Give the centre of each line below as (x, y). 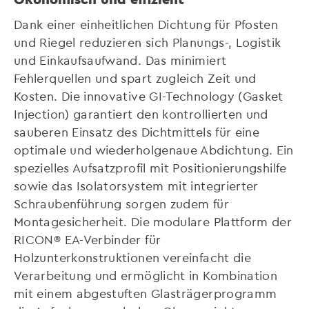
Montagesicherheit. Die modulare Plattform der (153, 221)
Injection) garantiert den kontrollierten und (141, 114)
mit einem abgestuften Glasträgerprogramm (146, 293)
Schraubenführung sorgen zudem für (121, 203)
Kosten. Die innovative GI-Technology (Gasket (149, 96)
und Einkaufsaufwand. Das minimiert (120, 60)
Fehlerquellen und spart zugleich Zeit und (135, 78)
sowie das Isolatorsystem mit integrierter (136, 186)
